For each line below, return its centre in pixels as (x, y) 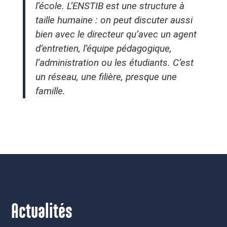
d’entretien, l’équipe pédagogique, (103, 49)
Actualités (42, 212)
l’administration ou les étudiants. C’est (114, 63)
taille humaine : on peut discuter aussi (114, 20)
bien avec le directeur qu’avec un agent (116, 34)
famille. (50, 91)
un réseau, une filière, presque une (106, 77)
